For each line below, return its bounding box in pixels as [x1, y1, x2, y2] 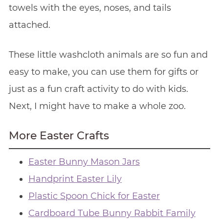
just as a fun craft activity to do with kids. [8, 84, 188, 95]
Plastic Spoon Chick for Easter [28, 191, 160, 202]
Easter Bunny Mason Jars [28, 156, 140, 168]
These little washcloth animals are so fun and [8, 49, 208, 61]
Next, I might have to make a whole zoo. [8, 101, 186, 112]
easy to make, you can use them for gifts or [8, 66, 198, 78]
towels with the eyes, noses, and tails [8, 2, 171, 14]
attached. [8, 20, 50, 31]
